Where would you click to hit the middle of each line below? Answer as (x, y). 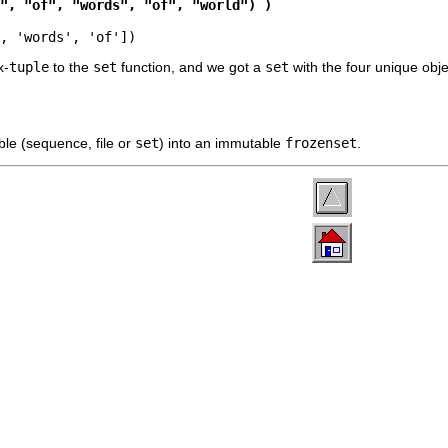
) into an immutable (222, 142)
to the (71, 66)
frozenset (321, 142)
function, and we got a (191, 66)
